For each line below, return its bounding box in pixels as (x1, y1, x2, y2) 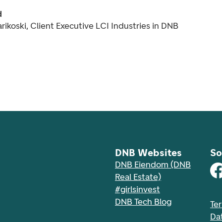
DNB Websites (115, 147, 182, 159)
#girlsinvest (115, 184, 160, 195)
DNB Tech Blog (115, 196, 171, 207)
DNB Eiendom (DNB (115, 159, 191, 170)
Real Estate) (115, 171, 161, 182)
